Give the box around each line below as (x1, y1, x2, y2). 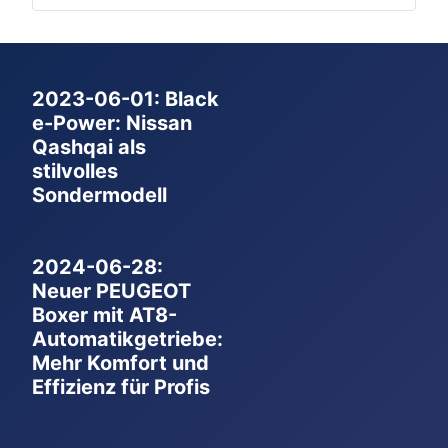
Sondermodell (32, 183, 167, 208)
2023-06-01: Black (32, 87, 219, 112)
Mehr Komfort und (32, 351, 209, 376)
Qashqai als (32, 135, 146, 160)
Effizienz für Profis (32, 375, 210, 400)
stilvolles (32, 159, 118, 184)
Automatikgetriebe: (32, 327, 223, 352)
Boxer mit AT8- (32, 303, 177, 328)
